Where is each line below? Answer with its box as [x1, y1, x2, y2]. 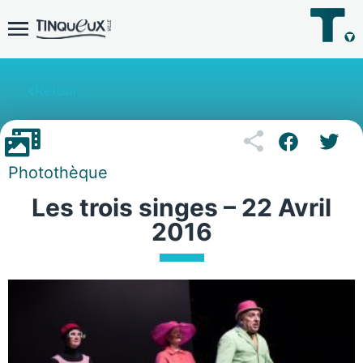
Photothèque [8, 163, 108, 183]
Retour [35, 83, 78, 100]
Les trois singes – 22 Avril [32, 193, 331, 223]
